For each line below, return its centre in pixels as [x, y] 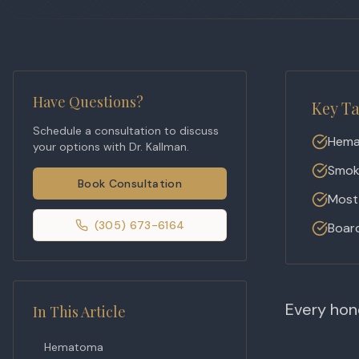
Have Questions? [88, 102]
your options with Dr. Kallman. [111, 147]
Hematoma [74, 347]
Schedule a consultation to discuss [126, 131]
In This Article [79, 312]
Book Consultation [130, 184]
